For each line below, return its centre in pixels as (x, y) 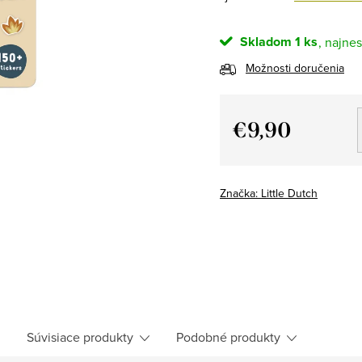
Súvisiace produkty (80, 337)
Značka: (240, 193)
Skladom (264, 41)
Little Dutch (289, 193)
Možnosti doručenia (295, 67)
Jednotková (265, 151)
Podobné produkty (228, 337)
